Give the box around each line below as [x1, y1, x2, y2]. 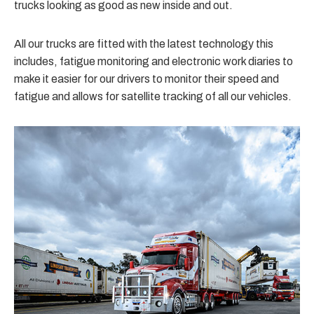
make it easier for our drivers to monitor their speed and [14, 73, 279, 86]
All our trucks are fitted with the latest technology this [14, 38, 273, 50]
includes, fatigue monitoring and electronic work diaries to [14, 55, 293, 68]
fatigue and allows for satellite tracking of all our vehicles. [14, 90, 292, 103]
